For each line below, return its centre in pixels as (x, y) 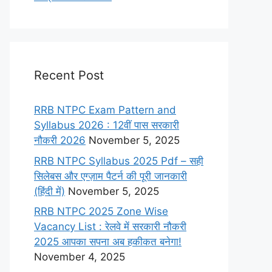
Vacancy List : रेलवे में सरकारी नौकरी (110, 226)
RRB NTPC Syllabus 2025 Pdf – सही (119, 161)
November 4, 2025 (80, 257)
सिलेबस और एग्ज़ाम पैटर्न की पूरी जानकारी (110, 176)
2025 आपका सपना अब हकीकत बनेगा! (108, 242)
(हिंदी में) (49, 191)
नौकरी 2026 (60, 140)
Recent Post (69, 75)
